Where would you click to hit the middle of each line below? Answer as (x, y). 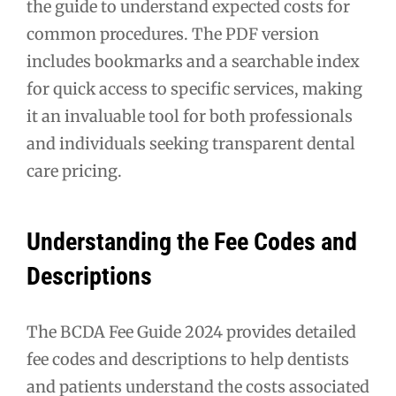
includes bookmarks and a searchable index (193, 61)
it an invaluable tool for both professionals (190, 116)
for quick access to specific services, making (194, 88)
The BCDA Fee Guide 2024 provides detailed (191, 331)
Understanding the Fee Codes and (192, 241)
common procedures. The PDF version (173, 34)
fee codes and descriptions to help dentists (188, 359)
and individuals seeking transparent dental (191, 143)
